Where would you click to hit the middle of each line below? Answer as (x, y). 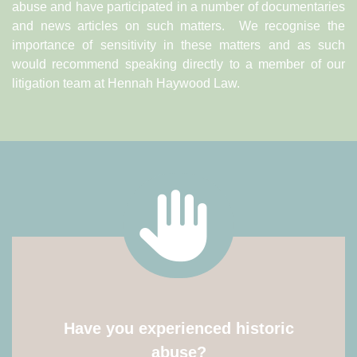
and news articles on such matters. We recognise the (178, 26)
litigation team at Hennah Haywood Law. (126, 83)
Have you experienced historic (178, 328)
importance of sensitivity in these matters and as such (178, 45)
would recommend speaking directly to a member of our (178, 64)
